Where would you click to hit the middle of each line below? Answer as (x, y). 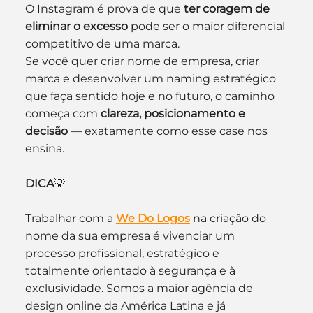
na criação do (229, 218)
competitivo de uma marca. (102, 43)
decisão (46, 131)
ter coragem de (228, 8)
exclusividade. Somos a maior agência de (140, 288)
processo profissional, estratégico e (123, 253)
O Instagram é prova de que (104, 8)
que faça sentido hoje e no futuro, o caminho (151, 96)
